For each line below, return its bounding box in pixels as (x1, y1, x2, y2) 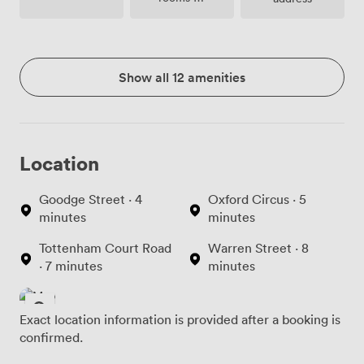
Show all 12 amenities (119, 68, 245, 87)
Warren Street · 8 (208, 240, 309, 257)
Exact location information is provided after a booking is (19, 311, 340, 328)
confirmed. (19, 329, 83, 346)
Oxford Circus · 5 (208, 191, 306, 208)
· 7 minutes (39, 258, 102, 275)
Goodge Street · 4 (39, 191, 142, 208)
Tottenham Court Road (39, 240, 171, 257)
